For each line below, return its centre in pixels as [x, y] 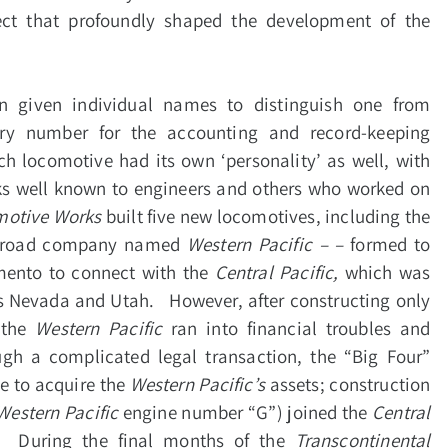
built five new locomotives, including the [266, 216]
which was [384, 272]
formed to [390, 244]
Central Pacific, [276, 272]
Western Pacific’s [199, 384]
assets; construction [350, 384]
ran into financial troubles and [301, 328]
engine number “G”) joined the [245, 412]
